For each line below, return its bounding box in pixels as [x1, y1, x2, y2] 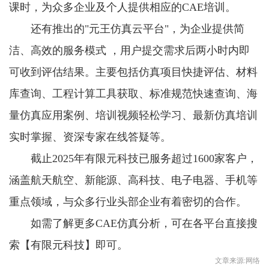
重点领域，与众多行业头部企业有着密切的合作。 [9, 195, 247, 208]
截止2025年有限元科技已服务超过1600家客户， [31, 152, 258, 165]
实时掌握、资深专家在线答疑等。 [9, 130, 171, 143]
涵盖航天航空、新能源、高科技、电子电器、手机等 [9, 174, 258, 186]
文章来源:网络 [215, 256, 260, 265]
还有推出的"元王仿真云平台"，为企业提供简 [31, 22, 244, 35]
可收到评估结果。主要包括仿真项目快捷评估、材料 [9, 65, 258, 78]
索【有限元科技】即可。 [9, 238, 128, 251]
